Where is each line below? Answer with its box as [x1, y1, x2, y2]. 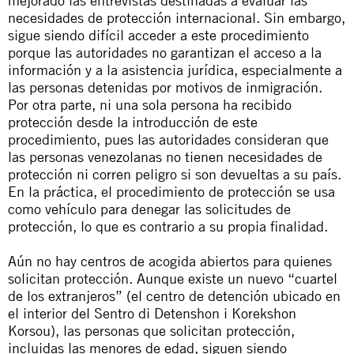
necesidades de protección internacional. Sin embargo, [8, 9, 345, 26]
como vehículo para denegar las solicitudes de [8, 200, 291, 217]
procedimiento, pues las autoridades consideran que [8, 130, 329, 148]
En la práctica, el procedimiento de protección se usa [8, 183, 335, 200]
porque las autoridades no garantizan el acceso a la [8, 43, 322, 61]
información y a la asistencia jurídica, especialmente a [8, 61, 342, 78]
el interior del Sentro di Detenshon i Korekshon [8, 304, 296, 322]
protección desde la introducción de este [8, 113, 258, 130]
